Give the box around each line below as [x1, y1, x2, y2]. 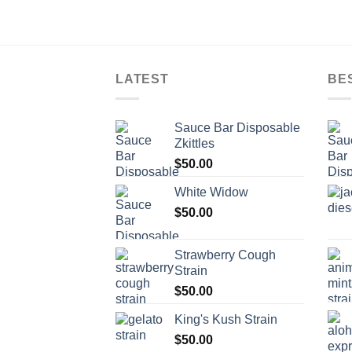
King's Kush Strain [174, 312, 277, 326]
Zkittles [174, 136, 214, 150]
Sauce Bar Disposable [174, 120, 300, 134]
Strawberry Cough [174, 247, 276, 262]
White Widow [174, 185, 248, 199]
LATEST [115, 72, 169, 86]
